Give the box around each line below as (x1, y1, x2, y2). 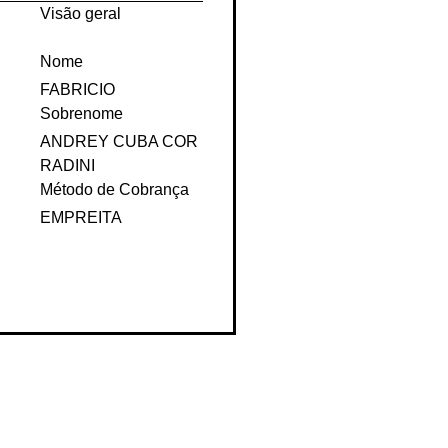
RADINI (40, 175, 96, 193)
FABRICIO (40, 99, 116, 117)
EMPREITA (40, 227, 123, 245)
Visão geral (40, 23, 122, 41)
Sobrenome (40, 123, 124, 141)
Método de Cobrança (40, 199, 190, 217)
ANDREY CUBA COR (40, 151, 199, 169)
